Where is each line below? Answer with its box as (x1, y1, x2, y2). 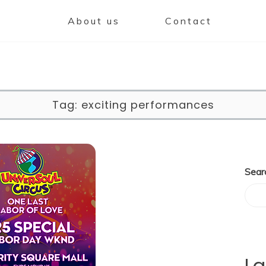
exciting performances (81, 97, 214, 113)
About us (68, 15, 120, 27)
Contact (165, 15, 212, 27)
